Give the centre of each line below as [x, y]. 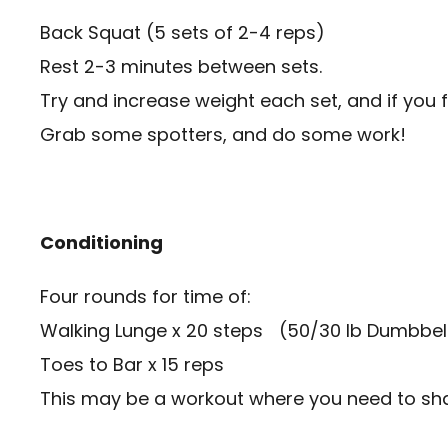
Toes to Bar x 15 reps [132, 365]
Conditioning [101, 243]
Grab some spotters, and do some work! [223, 135]
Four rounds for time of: [145, 297]
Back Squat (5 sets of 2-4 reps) [182, 33]
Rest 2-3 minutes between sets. [181, 67]
